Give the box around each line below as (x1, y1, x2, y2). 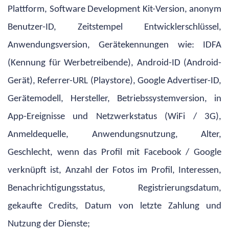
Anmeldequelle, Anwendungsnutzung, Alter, (8, 129, 221, 140)
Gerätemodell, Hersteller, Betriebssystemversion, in (8, 94, 221, 104)
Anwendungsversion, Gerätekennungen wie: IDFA (8, 40, 221, 50)
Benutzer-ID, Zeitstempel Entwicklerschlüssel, (8, 22, 221, 32)
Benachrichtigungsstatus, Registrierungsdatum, (8, 183, 221, 193)
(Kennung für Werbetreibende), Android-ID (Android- (8, 58, 221, 68)
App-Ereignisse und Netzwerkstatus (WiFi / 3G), (8, 111, 221, 122)
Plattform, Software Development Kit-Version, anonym (8, 4, 221, 14)
